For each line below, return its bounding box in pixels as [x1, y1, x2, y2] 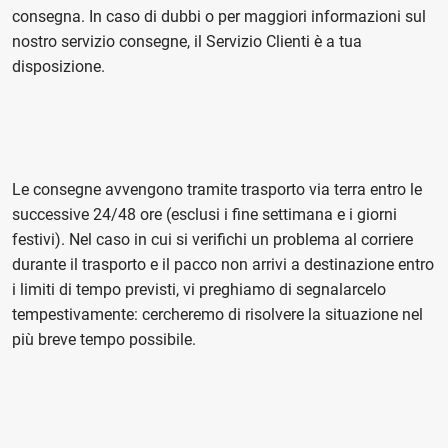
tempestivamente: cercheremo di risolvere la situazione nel [12, 305, 423, 324]
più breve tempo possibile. [12, 330, 200, 349]
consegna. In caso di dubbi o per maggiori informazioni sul [12, 7, 426, 26]
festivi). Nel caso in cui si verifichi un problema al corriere [12, 230, 413, 249]
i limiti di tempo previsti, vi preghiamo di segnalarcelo [12, 280, 386, 299]
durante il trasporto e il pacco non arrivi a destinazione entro [12, 255, 434, 274]
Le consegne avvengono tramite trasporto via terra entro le [12, 180, 422, 199]
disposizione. [12, 57, 105, 76]
